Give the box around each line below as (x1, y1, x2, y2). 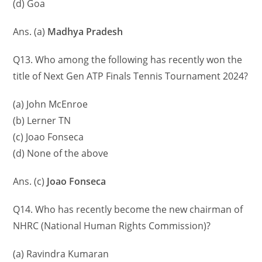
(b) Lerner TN (13, 114, 71, 127)
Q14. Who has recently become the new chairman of (13, 203, 243, 216)
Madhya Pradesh (47, 25, 123, 39)
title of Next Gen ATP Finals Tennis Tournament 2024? (13, 70, 249, 83)
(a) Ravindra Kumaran (13, 247, 109, 261)
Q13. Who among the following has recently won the (13, 53, 243, 67)
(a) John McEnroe (13, 98, 88, 111)
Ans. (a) (13, 25, 48, 39)
